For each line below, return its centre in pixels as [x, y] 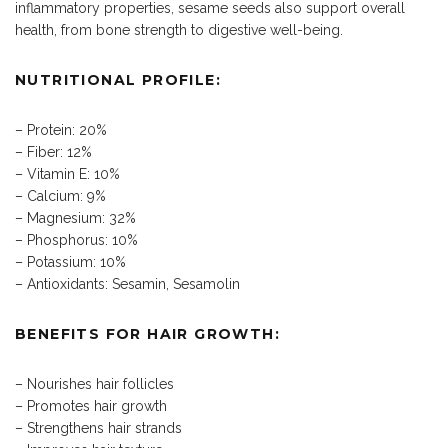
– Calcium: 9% [60, 196]
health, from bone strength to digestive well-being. [179, 30]
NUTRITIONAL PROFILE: [118, 80]
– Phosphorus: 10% [76, 240]
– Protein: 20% [61, 130]
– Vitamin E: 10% [67, 174]
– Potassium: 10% [70, 262]
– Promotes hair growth [91, 406]
